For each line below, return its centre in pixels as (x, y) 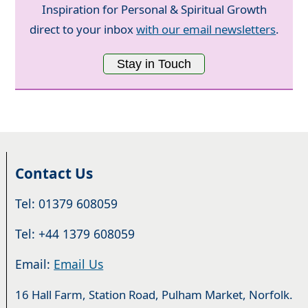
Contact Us (54, 173)
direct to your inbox (83, 30)
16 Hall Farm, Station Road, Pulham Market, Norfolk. (154, 295)
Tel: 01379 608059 (67, 203)
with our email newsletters (206, 30)
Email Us (79, 264)
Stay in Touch (154, 64)
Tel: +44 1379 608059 (75, 233)
